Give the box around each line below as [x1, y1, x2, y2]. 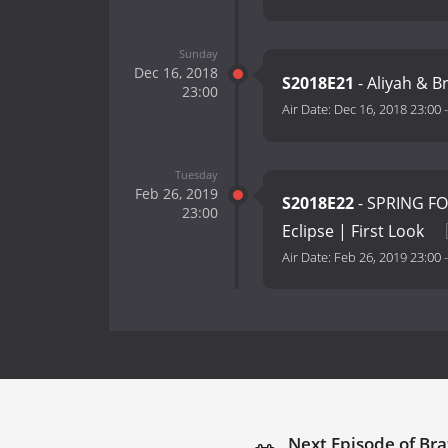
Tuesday [174, 166, 218, 182]
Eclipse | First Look [282, 220, 428, 243]
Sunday [178, 45, 218, 61]
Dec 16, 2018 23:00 [334, 100, 441, 119]
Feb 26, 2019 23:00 [334, 248, 441, 267]
